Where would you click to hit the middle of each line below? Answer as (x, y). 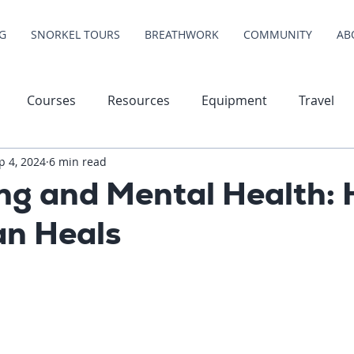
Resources (139, 100)
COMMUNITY (278, 34)
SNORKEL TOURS (75, 34)
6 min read (78, 161)
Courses (51, 100)
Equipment (234, 100)
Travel (316, 100)
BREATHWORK (182, 34)
